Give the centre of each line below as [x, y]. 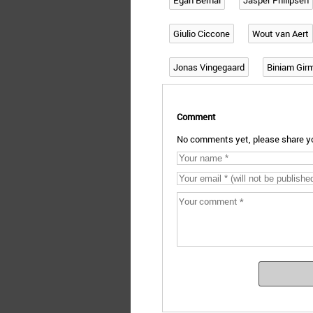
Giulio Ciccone [202, 34]
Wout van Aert [281, 34]
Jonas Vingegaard [209, 67]
